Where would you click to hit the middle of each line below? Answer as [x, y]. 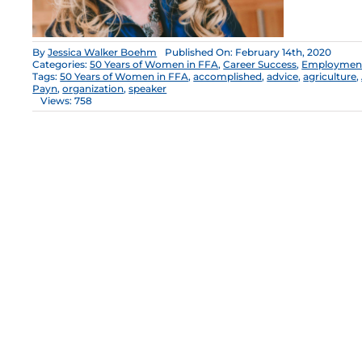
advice [283, 77]
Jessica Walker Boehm [103, 53]
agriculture [330, 77]
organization [93, 89]
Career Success [260, 65]
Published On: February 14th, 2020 [248, 53]
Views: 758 [67, 101]
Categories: [61, 65]
